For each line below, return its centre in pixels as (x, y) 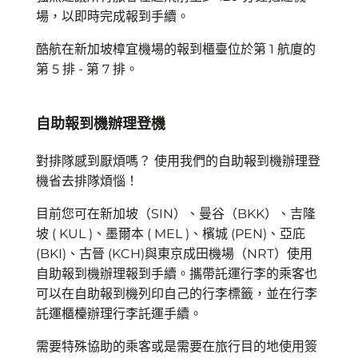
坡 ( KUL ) (64, 234)
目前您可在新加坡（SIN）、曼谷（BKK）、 (163, 214)
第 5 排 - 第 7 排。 (87, 69)
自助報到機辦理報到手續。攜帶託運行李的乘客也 (177, 274)
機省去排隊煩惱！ (87, 181)
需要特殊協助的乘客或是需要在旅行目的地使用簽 (177, 346)
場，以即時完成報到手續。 (113, 16)
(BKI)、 (58, 254)
